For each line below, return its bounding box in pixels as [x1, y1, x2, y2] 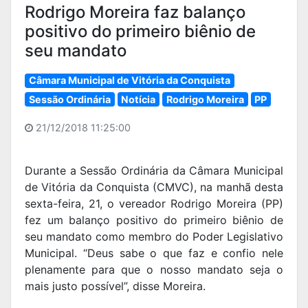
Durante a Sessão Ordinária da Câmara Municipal [25, 164, 283, 178]
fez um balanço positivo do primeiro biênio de [25, 213, 283, 228]
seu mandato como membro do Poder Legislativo [25, 230, 283, 244]
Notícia [121, 93, 156, 105]
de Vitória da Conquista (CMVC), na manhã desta [25, 180, 283, 195]
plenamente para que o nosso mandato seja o [25, 263, 283, 277]
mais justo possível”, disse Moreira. [25, 279, 206, 294]
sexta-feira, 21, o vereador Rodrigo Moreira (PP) [25, 197, 283, 211]
